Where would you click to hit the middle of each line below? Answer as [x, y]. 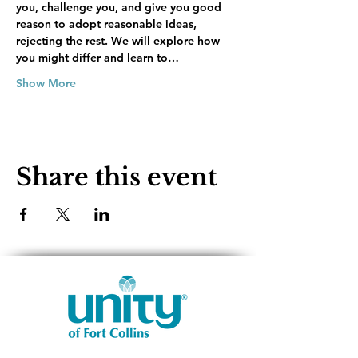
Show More [46, 83]
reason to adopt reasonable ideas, [108, 24]
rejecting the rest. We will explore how [119, 41]
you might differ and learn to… [97, 58]
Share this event [116, 177]
